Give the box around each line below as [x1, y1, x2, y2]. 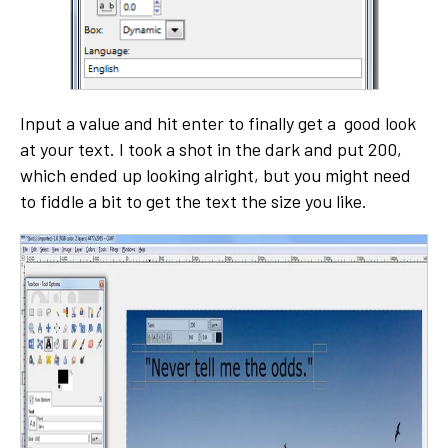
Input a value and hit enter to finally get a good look [20, 111, 416, 134]
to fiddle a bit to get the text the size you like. [20, 189, 367, 212]
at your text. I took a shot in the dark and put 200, [20, 137, 402, 160]
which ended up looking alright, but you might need [20, 163, 411, 186]
